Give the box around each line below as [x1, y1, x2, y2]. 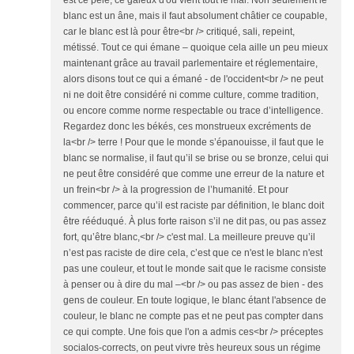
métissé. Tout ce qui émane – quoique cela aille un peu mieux [63, 42, 328, 54]
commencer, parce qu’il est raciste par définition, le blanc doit [63, 200, 324, 212]
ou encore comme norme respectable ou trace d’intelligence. [63, 105, 323, 117]
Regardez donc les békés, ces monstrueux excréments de [63, 121, 311, 133]
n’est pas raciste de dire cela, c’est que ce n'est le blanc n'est [63, 247, 322, 259]
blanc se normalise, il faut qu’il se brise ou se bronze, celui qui [63, 153, 329, 164]
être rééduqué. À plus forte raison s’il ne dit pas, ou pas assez [63, 216, 326, 228]
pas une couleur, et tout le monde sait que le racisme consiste [63, 263, 326, 275]
